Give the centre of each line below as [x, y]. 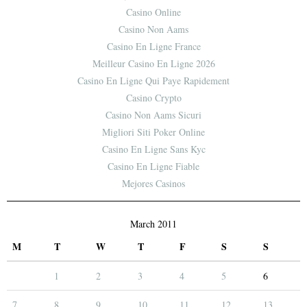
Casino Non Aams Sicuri [153, 115]
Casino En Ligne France [153, 47]
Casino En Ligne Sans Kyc [153, 149]
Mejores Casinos [153, 184]
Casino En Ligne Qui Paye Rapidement [153, 81]
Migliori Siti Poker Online [153, 132]
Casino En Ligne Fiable [153, 167]
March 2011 [153, 223]
